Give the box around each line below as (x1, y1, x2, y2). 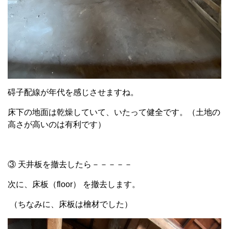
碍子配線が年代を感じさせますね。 (8, 87, 139, 97)
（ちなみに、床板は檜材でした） (8, 199, 132, 209)
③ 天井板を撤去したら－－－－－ (8, 159, 132, 169)
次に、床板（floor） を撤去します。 (8, 179, 140, 189)
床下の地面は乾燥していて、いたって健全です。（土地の (8, 107, 220, 117)
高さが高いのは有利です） (8, 120, 106, 129)
